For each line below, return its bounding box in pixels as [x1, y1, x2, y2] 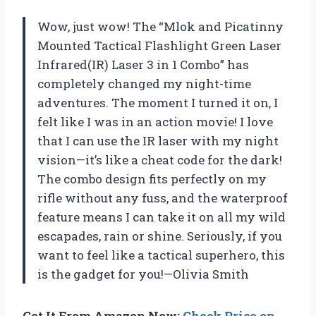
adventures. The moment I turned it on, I [37, 94, 278, 111]
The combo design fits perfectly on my [37, 170, 267, 187]
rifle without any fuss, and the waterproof [37, 189, 288, 206]
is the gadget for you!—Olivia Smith [37, 265, 249, 282]
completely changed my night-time [37, 75, 251, 92]
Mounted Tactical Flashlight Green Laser [37, 37, 281, 54]
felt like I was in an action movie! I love [37, 113, 273, 130]
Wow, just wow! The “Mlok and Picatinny [37, 18, 284, 35]
